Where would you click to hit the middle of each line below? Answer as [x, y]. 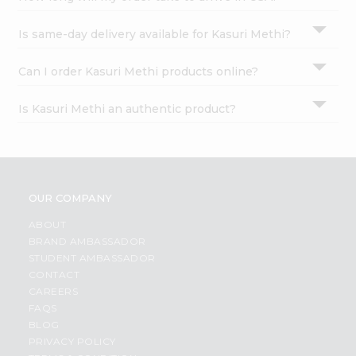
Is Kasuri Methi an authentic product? [128, 109]
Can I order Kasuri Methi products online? [139, 72]
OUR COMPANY [70, 198]
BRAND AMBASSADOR [87, 242]
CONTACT [54, 275]
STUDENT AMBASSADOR [92, 258]
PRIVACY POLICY [72, 342]
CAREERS [53, 292]
